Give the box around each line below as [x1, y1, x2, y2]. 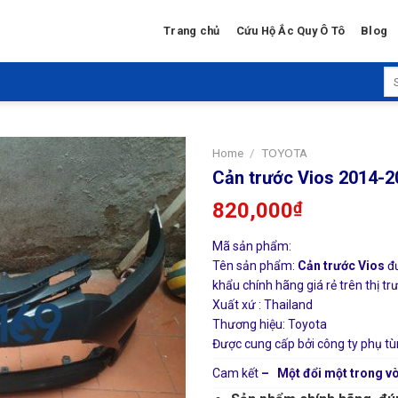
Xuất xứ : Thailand [212, 297, 313, 312]
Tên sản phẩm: [212, 258, 295, 273]
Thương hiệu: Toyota [212, 316, 327, 331]
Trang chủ [163, 24, 220, 37]
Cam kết [212, 365, 261, 380]
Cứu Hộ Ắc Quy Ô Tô [235, 24, 346, 37]
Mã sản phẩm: [212, 238, 291, 253]
